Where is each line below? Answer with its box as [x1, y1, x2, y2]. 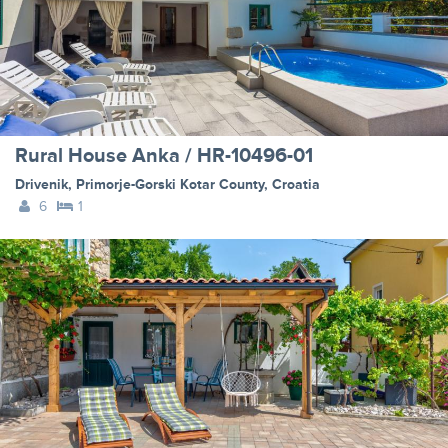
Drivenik [15, 176, 68, 194]
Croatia [272, 176, 320, 194]
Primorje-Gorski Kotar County [76, 176, 264, 194]
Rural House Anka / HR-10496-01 [15, 144, 313, 169]
